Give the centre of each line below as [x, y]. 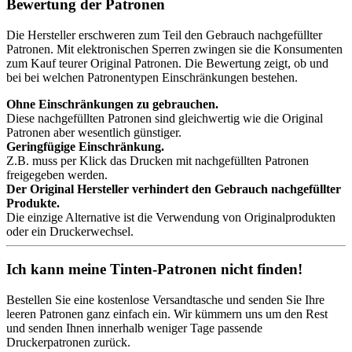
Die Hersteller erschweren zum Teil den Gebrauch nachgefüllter [164, 35]
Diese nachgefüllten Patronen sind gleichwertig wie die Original [165, 118]
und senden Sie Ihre [274, 299]
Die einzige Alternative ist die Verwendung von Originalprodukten [171, 217]
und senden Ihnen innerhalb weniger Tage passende [134, 328]
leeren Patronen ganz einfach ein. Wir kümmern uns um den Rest [167, 313]
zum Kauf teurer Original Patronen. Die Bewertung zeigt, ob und [167, 63]
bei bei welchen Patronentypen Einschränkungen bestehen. [152, 77]
